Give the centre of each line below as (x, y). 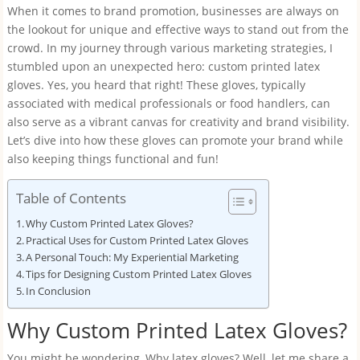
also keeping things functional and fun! (112, 159)
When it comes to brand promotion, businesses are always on (173, 11)
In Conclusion (59, 291)
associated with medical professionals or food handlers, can (168, 103)
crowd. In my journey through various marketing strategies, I (170, 48)
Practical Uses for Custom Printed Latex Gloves (137, 241)
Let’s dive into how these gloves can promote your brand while (175, 140)
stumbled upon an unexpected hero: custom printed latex (163, 66)
